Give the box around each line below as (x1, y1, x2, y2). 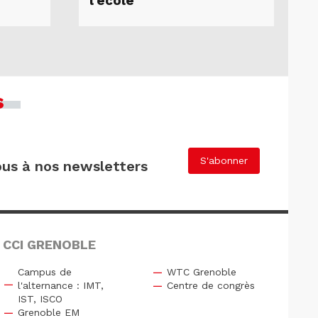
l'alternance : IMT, (17, 279, 104, 291)
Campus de (17, 265, 72, 278)
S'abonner (200, 155, 248, 167)
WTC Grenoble (166, 265, 236, 278)
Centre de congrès (166, 279, 255, 291)
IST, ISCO (17, 292, 62, 305)
